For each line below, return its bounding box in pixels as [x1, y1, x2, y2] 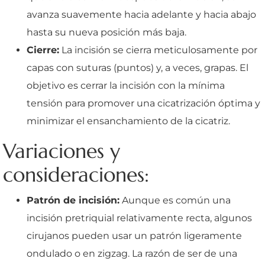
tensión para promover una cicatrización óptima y [27, 97, 260, 109]
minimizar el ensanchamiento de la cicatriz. [27, 115, 230, 127]
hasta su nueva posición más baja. [27, 26, 186, 38]
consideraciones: [3, 161, 149, 188]
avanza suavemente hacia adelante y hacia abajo [27, 8, 256, 20]
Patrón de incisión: [27, 194, 119, 206]
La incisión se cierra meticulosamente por [59, 44, 257, 56]
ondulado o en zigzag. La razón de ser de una [27, 247, 237, 259]
